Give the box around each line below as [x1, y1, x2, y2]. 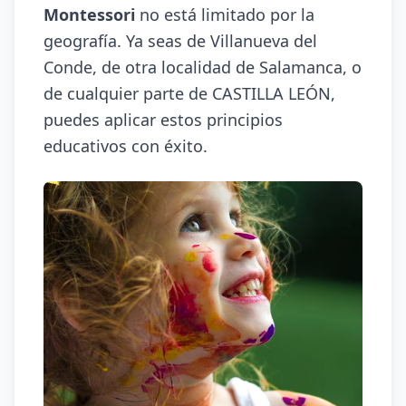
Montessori [43, 4, 135, 25]
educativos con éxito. [43, 135, 208, 157]
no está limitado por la [135, 4, 314, 25]
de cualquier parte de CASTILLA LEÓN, [43, 82, 335, 104]
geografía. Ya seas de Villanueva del [43, 30, 317, 52]
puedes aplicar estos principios [43, 109, 283, 130]
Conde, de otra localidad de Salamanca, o [43, 56, 362, 78]
